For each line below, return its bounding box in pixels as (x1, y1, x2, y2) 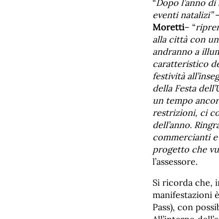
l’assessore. (153, 156, 197, 167)
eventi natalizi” (153, 9, 213, 21)
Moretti (153, 22, 184, 33)
